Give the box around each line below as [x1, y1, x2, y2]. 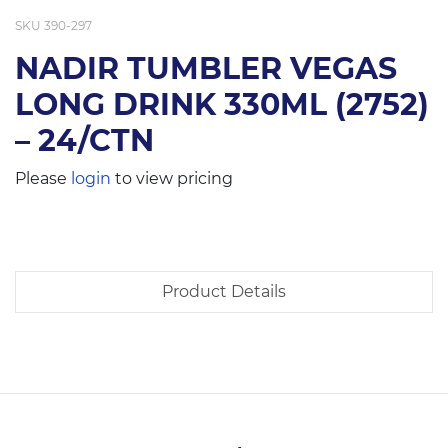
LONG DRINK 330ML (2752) [15, 86, 429, 124]
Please [15, 169, 71, 189]
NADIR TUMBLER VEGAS [15, 50, 397, 88]
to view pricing [111, 169, 233, 189]
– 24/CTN [15, 122, 154, 160]
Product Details [162, 282, 286, 302]
